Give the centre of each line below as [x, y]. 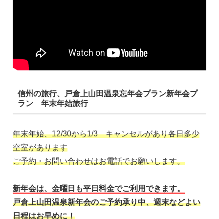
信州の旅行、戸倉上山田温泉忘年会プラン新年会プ [107, 94]
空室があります [40, 147]
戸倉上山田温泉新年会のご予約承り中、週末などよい [107, 202]
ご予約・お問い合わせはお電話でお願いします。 [99, 161]
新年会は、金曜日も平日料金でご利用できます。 [99, 189]
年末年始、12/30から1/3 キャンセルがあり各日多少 [106, 133]
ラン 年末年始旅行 [53, 104]
